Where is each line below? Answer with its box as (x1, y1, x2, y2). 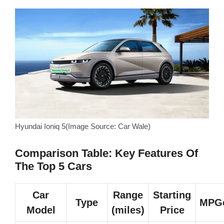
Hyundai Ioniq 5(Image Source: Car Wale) (15, 121, 150, 130)
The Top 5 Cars (15, 159, 92, 172)
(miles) (111, 204, 144, 215)
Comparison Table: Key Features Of (15, 146, 198, 159)
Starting (153, 189, 191, 200)
